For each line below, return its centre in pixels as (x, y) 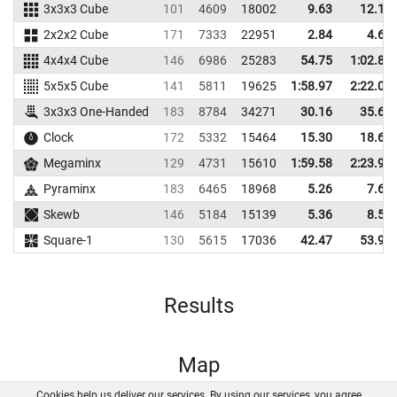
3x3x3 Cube (75, 9)
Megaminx (72, 163)
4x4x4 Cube (75, 60)
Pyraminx (69, 189)
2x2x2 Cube (75, 35)
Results (198, 306)
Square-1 (68, 240)
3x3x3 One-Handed (96, 112)
